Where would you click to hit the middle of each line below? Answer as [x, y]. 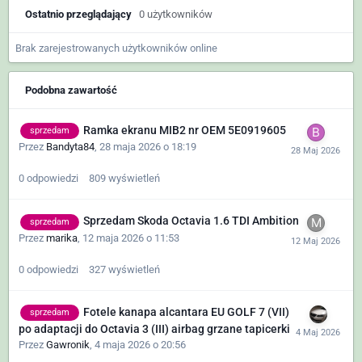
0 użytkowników [176, 14]
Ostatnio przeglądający [82, 14]
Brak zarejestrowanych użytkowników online [116, 48]
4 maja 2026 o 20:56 [140, 345]
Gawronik [68, 345]
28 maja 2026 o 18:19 [148, 147]
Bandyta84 [70, 147]
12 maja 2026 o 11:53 [131, 238]
